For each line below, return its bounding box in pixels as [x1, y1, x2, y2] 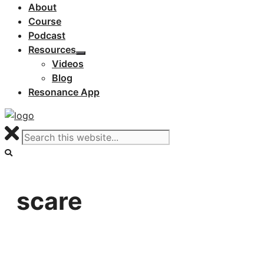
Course [28, 15, 61, 27]
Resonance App [28, 86, 100, 98]
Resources [28, 44, 76, 55]
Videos [52, 58, 84, 70]
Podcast [28, 29, 65, 41]
